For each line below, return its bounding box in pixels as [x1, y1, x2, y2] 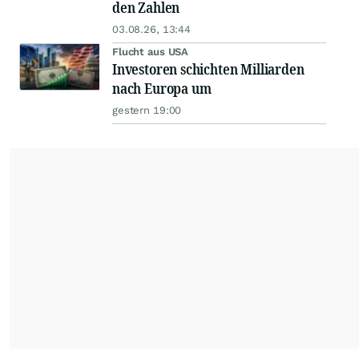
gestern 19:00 [112, 104, 182, 117]
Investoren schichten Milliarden [112, 59, 305, 79]
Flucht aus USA [112, 46, 189, 58]
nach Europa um [112, 79, 212, 99]
